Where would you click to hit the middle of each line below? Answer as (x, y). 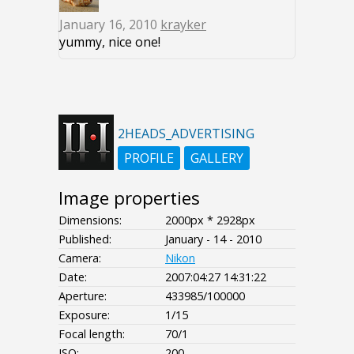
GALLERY (217, 158)
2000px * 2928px (210, 220)
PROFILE (149, 158)
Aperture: (83, 296)
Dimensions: (90, 220)
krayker (183, 25)
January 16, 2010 (110, 25)
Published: (85, 239)
